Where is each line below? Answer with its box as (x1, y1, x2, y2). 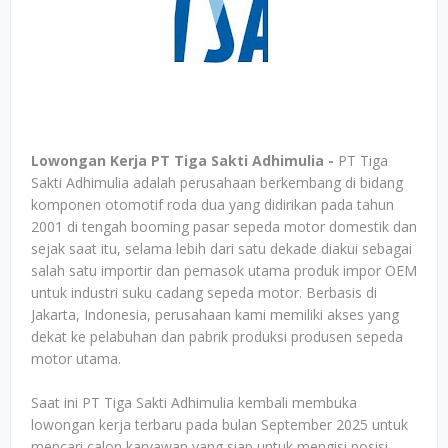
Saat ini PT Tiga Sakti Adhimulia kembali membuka (31, 393, 357, 412)
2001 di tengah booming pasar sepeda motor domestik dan (31, 217, 417, 236)
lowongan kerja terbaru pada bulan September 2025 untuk (31, 415, 408, 434)
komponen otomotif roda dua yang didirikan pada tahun (31, 195, 394, 214)
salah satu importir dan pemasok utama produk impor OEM (31, 261, 417, 280)
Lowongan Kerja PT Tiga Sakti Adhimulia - (31, 151, 338, 170)
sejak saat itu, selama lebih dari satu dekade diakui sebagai (31, 239, 412, 258)
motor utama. (31, 349, 121, 368)
